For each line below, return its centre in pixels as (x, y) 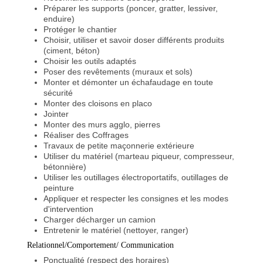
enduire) (59, 18)
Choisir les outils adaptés (90, 61)
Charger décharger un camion (100, 219)
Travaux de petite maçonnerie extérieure (119, 145)
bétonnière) (65, 166)
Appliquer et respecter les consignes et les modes (136, 198)
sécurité (58, 92)
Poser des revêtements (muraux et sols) (118, 71)
